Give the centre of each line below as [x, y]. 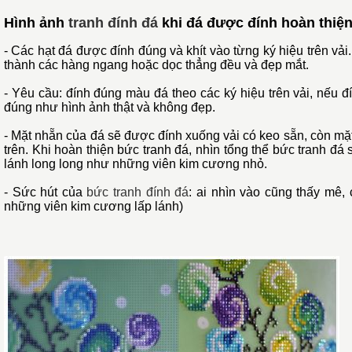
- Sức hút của [46, 192]
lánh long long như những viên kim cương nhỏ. [136, 164]
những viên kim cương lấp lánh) [93, 206]
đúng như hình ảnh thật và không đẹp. [110, 107]
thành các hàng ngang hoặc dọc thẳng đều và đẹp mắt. [156, 65]
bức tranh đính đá [138, 192]
